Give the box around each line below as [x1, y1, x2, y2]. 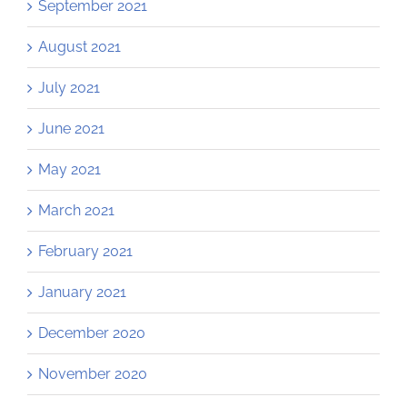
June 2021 [38, 120, 104, 138]
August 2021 [38, 38, 121, 56]
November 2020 [38, 365, 147, 383]
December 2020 [38, 324, 145, 342]
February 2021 [38, 243, 133, 261]
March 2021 [38, 202, 114, 220]
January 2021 [38, 283, 126, 302]
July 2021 [38, 79, 100, 97]
